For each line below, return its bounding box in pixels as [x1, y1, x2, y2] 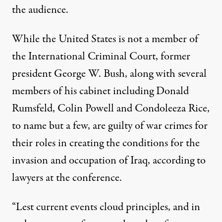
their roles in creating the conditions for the [12, 135, 200, 152]
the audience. [12, 2, 68, 18]
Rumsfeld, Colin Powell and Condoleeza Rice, [12, 101, 210, 117]
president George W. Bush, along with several [12, 66, 207, 82]
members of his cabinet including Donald [12, 83, 189, 100]
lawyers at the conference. [12, 170, 122, 186]
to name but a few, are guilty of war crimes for [12, 118, 208, 134]
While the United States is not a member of [12, 31, 198, 48]
